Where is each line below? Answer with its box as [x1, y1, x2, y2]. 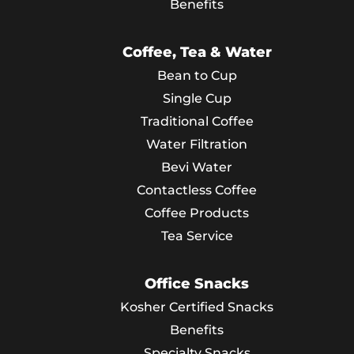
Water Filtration [146, 137, 247, 152]
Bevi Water [161, 160, 232, 175]
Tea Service [160, 228, 233, 243]
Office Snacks [145, 275, 249, 292]
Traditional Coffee [140, 114, 254, 129]
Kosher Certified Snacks [120, 299, 273, 314]
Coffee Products [145, 205, 249, 220]
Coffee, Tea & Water [122, 43, 272, 61]
